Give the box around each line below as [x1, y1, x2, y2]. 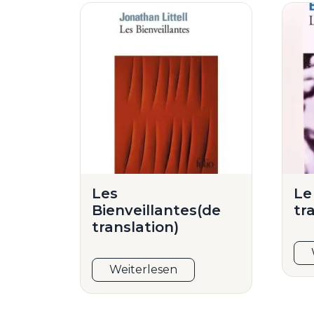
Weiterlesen [109, 263, 177, 277]
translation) [92, 219, 179, 236]
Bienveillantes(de [92, 202, 221, 219]
